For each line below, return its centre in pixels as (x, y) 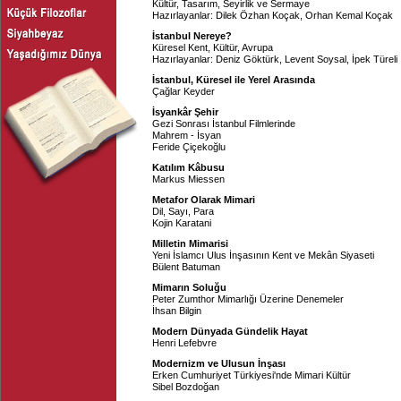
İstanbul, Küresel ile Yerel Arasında (234, 80)
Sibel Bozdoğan (186, 387)
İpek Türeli (375, 59)
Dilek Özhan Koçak (258, 15)
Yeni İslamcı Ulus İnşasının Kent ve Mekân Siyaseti (263, 255)
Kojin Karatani (182, 223)
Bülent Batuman (186, 267)
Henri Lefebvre (184, 343)
